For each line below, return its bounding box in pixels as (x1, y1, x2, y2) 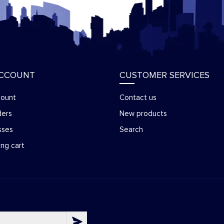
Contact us (119, 94, 156, 101)
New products (119, 110, 167, 117)
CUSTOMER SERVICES (119, 71, 209, 80)
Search (119, 126, 143, 133)
